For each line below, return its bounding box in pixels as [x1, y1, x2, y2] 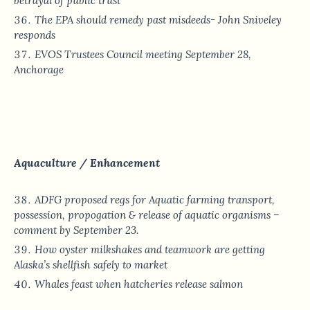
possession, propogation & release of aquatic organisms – [14, 208, 280, 222]
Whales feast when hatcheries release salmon [35, 277, 243, 291]
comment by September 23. [14, 224, 138, 237]
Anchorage [14, 63, 64, 77]
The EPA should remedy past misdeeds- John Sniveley [35, 13, 282, 27]
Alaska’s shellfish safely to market [14, 258, 167, 272]
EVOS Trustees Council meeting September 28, [35, 48, 251, 62]
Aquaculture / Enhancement [14, 156, 160, 170]
